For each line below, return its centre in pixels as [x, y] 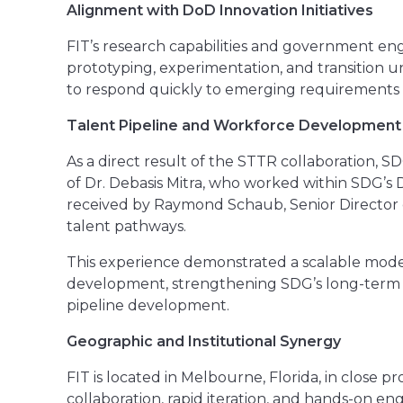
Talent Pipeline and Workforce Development [234, 125]
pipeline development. [148, 305]
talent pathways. [126, 226]
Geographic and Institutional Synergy [204, 341]
